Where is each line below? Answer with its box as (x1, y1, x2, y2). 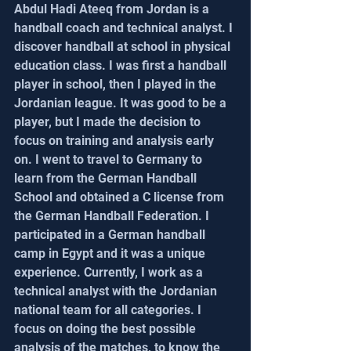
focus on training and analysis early (14, 132, 217, 148)
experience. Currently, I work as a (14, 264, 206, 280)
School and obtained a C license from (14, 189, 227, 204)
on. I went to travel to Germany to (14, 151, 205, 167)
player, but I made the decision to (14, 114, 204, 129)
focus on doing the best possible (14, 320, 199, 336)
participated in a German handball (14, 226, 208, 242)
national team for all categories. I (14, 302, 204, 317)
